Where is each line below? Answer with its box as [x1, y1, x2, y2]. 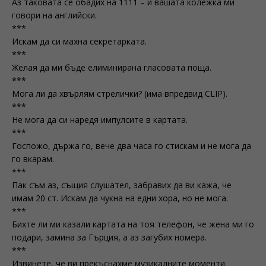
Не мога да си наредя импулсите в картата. [12, 114, 188, 125]
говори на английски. [12, 9, 97, 21]
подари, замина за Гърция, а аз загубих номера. [12, 232, 207, 243]
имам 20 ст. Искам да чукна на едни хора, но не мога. [12, 192, 228, 204]
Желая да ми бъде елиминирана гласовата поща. [12, 62, 211, 73]
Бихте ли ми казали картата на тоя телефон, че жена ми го [12, 218, 254, 230]
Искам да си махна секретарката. [12, 36, 147, 47]
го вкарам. [12, 153, 54, 164]
